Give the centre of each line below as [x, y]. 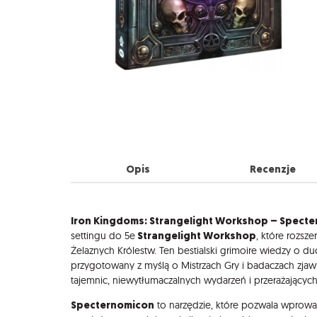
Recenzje [272, 169]
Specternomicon [113, 305]
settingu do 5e [103, 236]
